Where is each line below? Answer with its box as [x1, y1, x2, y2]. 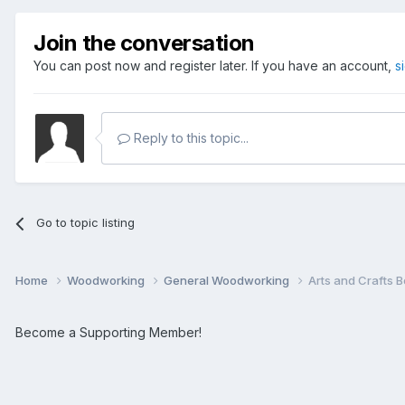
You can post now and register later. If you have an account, [33, 58, 395, 74]
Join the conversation [33, 30, 255, 57]
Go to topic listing [36, 215, 136, 231]
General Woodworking [164, 272, 292, 287]
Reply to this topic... [130, 130, 249, 146]
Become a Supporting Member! [15, 324, 202, 340]
